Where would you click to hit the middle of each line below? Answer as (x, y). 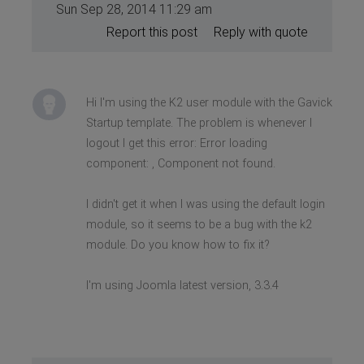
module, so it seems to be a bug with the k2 (199, 224)
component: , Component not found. (180, 163)
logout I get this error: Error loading (176, 143)
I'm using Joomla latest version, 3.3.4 (182, 285)
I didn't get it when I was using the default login (205, 204)
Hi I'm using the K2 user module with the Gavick (209, 102)
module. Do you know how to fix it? (178, 245)
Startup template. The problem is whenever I (199, 123)
